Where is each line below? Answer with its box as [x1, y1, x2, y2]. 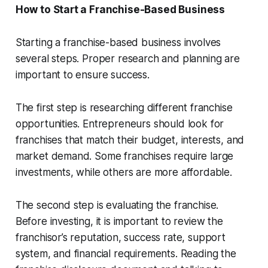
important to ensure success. [15, 69, 150, 81]
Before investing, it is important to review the [15, 215, 223, 228]
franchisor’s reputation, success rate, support [15, 232, 226, 244]
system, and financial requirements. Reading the [15, 248, 236, 260]
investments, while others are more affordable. [15, 166, 232, 179]
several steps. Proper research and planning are [15, 53, 240, 65]
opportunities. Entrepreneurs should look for [15, 118, 224, 130]
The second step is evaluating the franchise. [15, 199, 219, 212]
